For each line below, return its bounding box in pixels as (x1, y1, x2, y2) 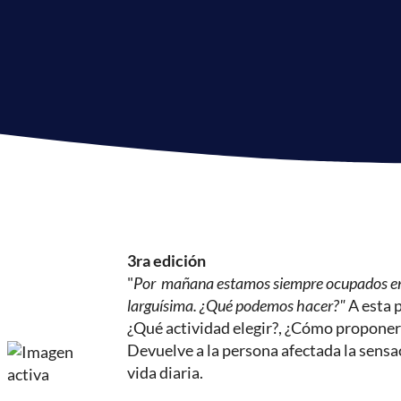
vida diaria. (127, 362, 203, 382)
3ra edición (127, 250, 206, 270)
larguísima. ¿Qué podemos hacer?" (127, 294, 348, 315)
